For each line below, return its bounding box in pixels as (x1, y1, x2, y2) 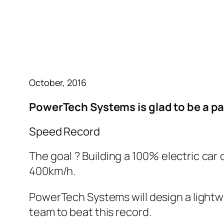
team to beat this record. (29, 204, 151, 220)
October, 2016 (29, 76, 86, 89)
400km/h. (29, 163, 76, 179)
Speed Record (29, 124, 100, 139)
